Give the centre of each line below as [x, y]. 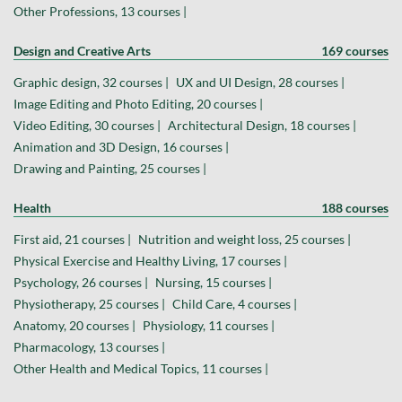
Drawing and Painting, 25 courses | [110, 169]
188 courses [355, 208]
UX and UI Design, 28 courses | [260, 83]
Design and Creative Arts [82, 51]
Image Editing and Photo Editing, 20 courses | [138, 104]
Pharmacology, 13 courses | [89, 347]
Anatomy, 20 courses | [74, 326]
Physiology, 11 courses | [209, 326]
